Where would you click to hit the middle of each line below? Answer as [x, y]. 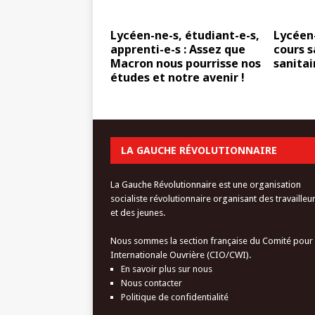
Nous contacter [152, 283]
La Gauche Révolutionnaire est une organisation [206, 185]
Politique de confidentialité [175, 297]
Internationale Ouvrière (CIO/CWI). [181, 255]
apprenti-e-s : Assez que [178, 49]
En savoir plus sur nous [167, 269]
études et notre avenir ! [178, 77]
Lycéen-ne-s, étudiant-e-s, [185, 35]
